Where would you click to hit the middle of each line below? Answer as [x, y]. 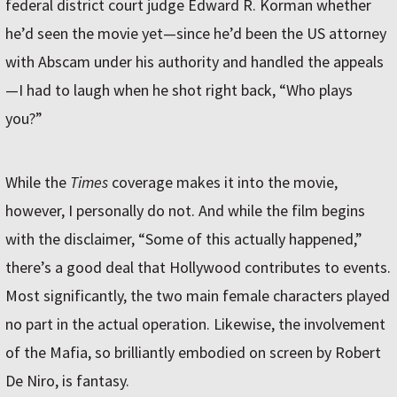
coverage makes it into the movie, [223, 183]
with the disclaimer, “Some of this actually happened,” [184, 239]
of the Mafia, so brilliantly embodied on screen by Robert [193, 353]
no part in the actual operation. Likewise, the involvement [195, 324]
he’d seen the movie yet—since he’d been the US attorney [196, 34]
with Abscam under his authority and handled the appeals [195, 62]
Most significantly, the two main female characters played [198, 296]
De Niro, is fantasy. [67, 381]
